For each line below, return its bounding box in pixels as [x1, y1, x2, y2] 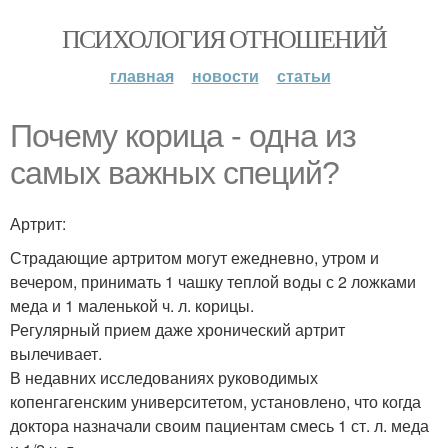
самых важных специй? [10, 155, 339, 191]
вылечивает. [10, 342, 102, 365]
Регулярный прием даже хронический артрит [10, 318, 345, 341]
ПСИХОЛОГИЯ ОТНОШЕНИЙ [61, 21, 387, 55]
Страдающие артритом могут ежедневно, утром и [10, 246, 379, 269]
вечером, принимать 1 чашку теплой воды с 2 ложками [10, 270, 416, 293]
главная [109, 64, 174, 87]
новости [191, 64, 259, 87]
